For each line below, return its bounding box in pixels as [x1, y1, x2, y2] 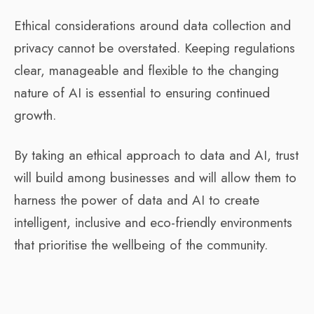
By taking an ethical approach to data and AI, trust [14, 145, 299, 165]
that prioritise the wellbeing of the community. [14, 235, 268, 254]
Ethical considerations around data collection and [14, 15, 291, 35]
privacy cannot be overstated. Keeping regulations [14, 38, 295, 57]
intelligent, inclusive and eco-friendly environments [14, 212, 292, 232]
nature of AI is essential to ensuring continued [14, 83, 270, 102]
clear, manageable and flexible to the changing [14, 60, 279, 80]
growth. [14, 105, 56, 125]
